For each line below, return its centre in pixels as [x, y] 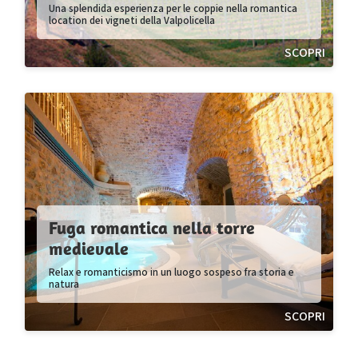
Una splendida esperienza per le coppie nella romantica [173, 9]
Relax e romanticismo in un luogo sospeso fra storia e [171, 272]
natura [64, 284]
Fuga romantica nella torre [152, 228]
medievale [89, 249]
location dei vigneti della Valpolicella [132, 21]
